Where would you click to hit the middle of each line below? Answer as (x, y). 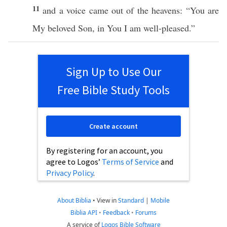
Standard (131, 200)
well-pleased (166, 28)
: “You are (200, 10)
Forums (146, 213)
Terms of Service (130, 162)
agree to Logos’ (74, 162)
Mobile (160, 200)
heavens (166, 10)
